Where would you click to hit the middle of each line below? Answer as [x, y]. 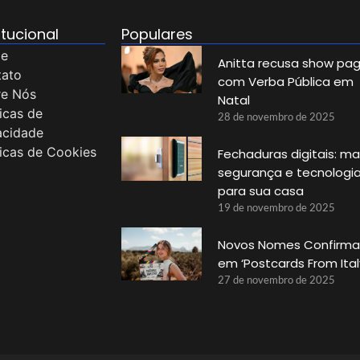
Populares [157, 34]
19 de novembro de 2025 [276, 207]
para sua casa [260, 190]
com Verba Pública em [285, 81]
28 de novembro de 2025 [276, 116]
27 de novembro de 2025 [276, 279]
